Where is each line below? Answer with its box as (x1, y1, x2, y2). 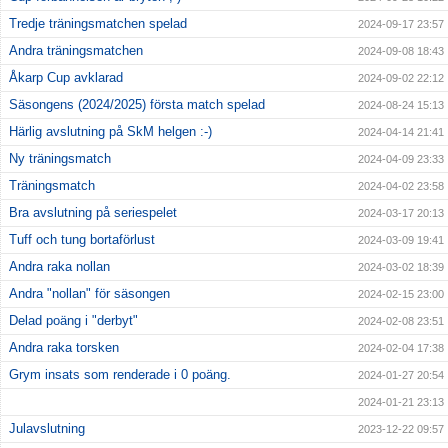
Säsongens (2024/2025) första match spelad (9, 96, 265, 112)
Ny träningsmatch (9, 150, 111, 166)
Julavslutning (9, 420, 85, 436)
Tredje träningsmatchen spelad (9, 15, 187, 31)
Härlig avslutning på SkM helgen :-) (9, 123, 212, 139)
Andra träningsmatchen (9, 42, 143, 58)
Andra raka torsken (9, 339, 119, 355)
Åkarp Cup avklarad (9, 69, 123, 85)
